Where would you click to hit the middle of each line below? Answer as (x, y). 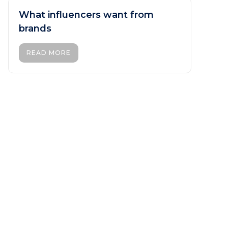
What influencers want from (86, 15)
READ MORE (49, 52)
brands (35, 28)
